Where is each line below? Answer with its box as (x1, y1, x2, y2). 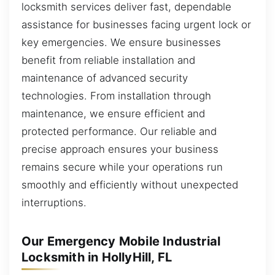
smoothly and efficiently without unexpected (21, 178, 238, 191)
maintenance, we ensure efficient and (21, 107, 205, 120)
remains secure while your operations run (21, 160, 223, 173)
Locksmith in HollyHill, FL (21, 249, 172, 265)
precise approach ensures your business (21, 142, 219, 155)
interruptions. (21, 196, 87, 209)
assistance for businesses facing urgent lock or (21, 18, 251, 31)
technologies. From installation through (21, 89, 211, 102)
